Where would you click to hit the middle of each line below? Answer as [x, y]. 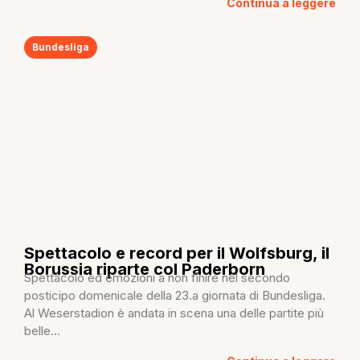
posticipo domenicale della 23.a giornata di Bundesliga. [175, 295]
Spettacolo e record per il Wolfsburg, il [177, 253]
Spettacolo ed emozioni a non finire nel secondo [157, 277]
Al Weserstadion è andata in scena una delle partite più [174, 313]
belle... [42, 330]
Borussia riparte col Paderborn [145, 269]
